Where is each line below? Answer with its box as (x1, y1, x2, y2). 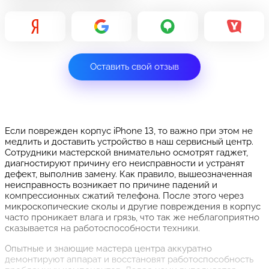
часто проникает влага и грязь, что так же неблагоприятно (5, 212, 259, 223)
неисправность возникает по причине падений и (5, 180, 217, 190)
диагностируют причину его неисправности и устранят (5, 158, 244, 169)
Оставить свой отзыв (90, 61, 179, 72)
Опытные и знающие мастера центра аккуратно (5, 243, 212, 254)
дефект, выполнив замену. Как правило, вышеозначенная (5, 169, 252, 180)
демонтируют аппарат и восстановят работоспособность (5, 254, 253, 265)
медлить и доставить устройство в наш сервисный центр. (5, 136, 253, 147)
